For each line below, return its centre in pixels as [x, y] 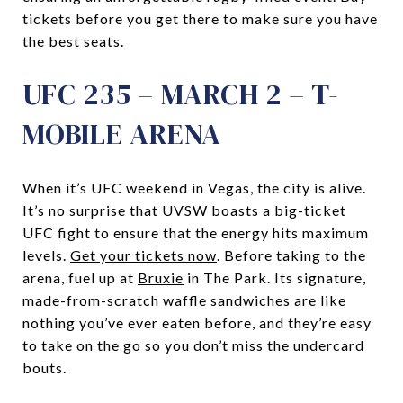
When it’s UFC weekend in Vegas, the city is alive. [194, 187]
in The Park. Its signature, [275, 277]
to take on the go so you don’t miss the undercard [193, 345]
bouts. [45, 367]
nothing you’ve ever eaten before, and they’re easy [197, 322]
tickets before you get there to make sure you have [200, 18]
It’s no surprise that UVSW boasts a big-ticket [184, 210]
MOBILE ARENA [122, 134]
